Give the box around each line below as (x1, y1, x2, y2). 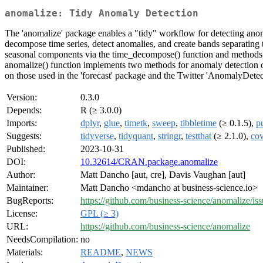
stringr (158, 131, 181, 141)
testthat (186, 131, 211, 141)
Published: (6, 144, 45, 154)
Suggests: (6, 131, 42, 141)
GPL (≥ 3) (80, 208, 119, 219)
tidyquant (119, 131, 153, 141)
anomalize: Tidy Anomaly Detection (5, 8, 198, 19)
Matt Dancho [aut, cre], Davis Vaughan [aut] (80, 170, 245, 180)
